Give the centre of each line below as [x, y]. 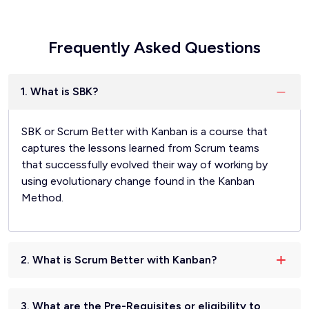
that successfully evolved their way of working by [144, 164]
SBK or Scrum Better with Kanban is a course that [144, 131]
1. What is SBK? [59, 91]
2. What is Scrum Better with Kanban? [119, 259]
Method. [42, 197]
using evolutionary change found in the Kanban [138, 181]
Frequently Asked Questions [154, 47]
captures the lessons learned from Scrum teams [140, 148]
